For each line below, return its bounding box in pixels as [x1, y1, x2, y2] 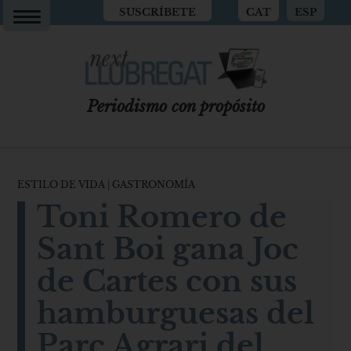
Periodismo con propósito [86, 96, 265, 116]
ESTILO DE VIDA [17, 178, 108, 190]
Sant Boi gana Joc [37, 230, 299, 267]
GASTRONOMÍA [110, 178, 196, 190]
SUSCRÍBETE [119, 5, 197, 19]
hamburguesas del [37, 295, 315, 331]
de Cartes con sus [37, 262, 298, 299]
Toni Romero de [37, 198, 288, 235]
